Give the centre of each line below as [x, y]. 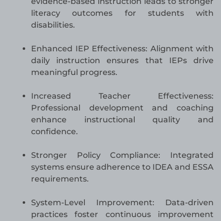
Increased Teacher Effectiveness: [122, 96]
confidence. [55, 132]
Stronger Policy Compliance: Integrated [122, 155]
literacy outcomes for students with [122, 13]
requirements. [60, 179]
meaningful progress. [74, 73]
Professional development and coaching [122, 108]
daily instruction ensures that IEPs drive [122, 61]
